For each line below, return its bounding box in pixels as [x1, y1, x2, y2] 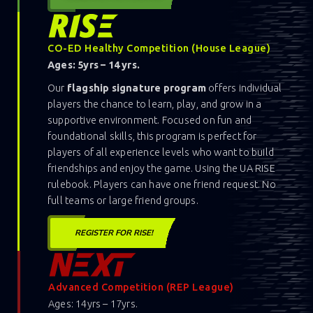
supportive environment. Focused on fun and [48, 113, 252, 126]
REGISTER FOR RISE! [74, 226, 153, 238]
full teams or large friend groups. [48, 194, 198, 206]
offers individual [206, 81, 282, 94]
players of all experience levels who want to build [48, 145, 275, 158]
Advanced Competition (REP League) [48, 280, 234, 293]
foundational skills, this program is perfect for [48, 129, 257, 142]
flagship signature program [66, 81, 207, 94]
